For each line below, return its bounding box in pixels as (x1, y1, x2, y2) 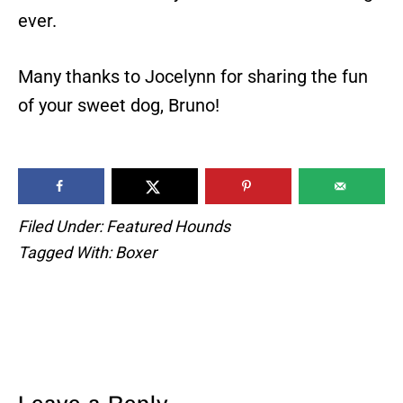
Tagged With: (18, 242, 115, 262)
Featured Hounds (106, 216, 230, 236)
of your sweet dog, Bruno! (18, 94, 219, 116)
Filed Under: (18, 216, 106, 236)
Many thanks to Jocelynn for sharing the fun (18, 65, 368, 87)
